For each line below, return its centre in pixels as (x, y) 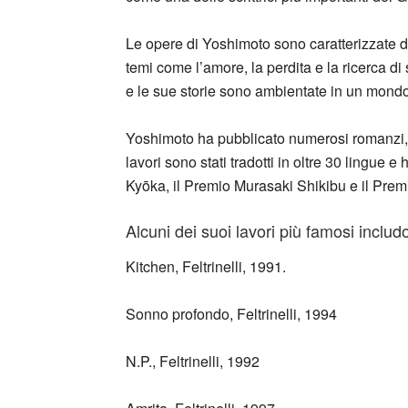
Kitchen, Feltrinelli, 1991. (206, 266)
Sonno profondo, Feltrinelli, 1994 (231, 313)
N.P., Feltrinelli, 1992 (193, 361)
